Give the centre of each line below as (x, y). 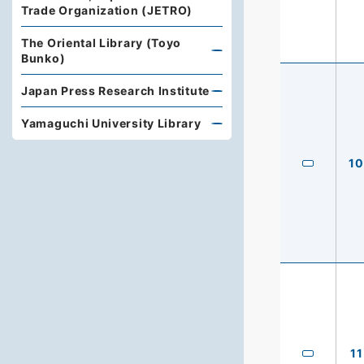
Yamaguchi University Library (111, 123)
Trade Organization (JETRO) (107, 10)
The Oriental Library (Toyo (102, 43)
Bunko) (43, 58)
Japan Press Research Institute (115, 91)
